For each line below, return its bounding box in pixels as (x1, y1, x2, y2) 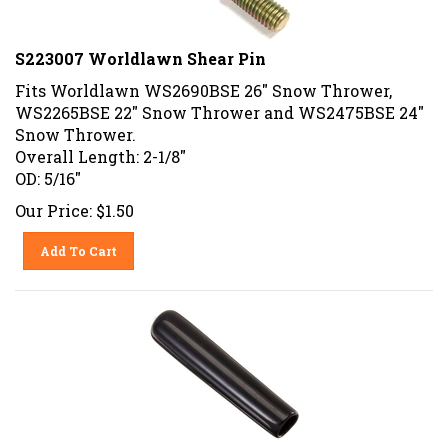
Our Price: (15, 192, 92, 214)
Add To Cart (40, 235, 118, 252)
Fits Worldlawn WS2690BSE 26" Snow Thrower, (15, 72, 392, 94)
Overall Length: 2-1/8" (15, 138, 186, 160)
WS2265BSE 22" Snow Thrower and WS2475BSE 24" (15, 94, 424, 116)
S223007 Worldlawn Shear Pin (15, 40, 266, 62)
